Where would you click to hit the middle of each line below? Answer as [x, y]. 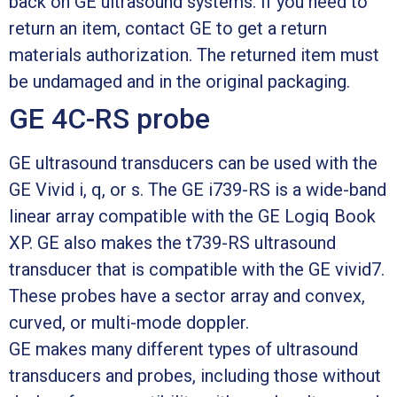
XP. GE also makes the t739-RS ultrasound [172, 242]
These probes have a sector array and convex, [187, 296]
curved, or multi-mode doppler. [129, 322]
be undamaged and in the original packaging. [179, 81]
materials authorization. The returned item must [194, 54]
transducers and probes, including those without [195, 375]
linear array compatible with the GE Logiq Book [192, 216]
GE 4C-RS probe [109, 118]
